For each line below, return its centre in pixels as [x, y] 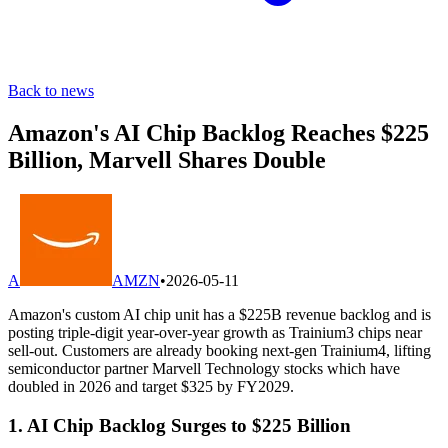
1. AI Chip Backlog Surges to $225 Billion [179, 425]
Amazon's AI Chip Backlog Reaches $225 [218, 132]
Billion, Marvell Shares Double [167, 159]
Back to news [51, 90]
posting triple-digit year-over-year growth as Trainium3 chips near [215, 332]
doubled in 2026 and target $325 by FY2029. [151, 386]
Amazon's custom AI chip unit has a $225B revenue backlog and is [219, 314]
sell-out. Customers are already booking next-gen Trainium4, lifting [219, 350]
